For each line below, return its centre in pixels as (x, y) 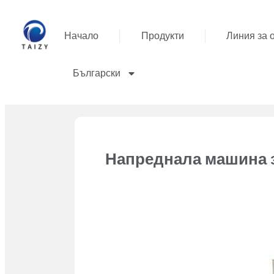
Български (97, 73)
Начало (81, 35)
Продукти (162, 35)
